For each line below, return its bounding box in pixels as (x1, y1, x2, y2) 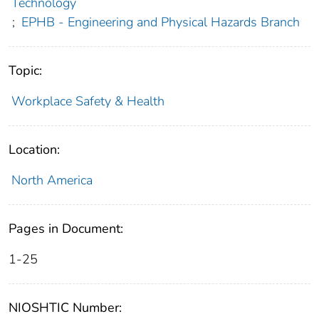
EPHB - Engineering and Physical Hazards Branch (21, 14, 300, 31)
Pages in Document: (9, 220, 123, 238)
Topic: (9, 62, 42, 80)
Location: (9, 141, 60, 159)
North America (11, 172, 93, 189)
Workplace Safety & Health (11, 93, 164, 110)
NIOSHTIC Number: (9, 299, 122, 317)
